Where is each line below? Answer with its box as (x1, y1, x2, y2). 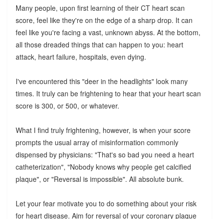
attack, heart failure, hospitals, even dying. (15, 51, 146, 62)
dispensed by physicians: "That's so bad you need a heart (15, 149, 194, 159)
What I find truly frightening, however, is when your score (15, 125, 191, 135)
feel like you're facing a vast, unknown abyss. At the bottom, (15, 27, 200, 37)
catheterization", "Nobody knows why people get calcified (15, 161, 191, 172)
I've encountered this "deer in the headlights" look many (15, 76, 188, 86)
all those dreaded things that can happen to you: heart (15, 39, 183, 49)
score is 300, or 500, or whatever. (15, 100, 119, 110)
